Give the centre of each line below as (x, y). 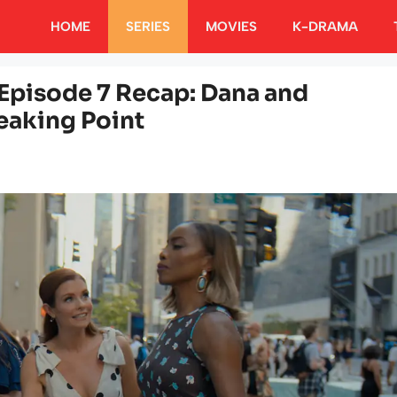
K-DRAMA (325, 27)
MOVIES (231, 27)
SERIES (148, 27)
